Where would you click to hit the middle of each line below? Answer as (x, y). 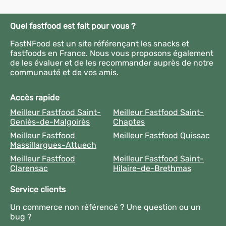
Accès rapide (35, 98)
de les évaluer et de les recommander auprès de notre (112, 63)
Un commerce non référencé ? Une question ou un (105, 207)
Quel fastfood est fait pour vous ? (73, 26)
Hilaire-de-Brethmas (152, 168)
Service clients (38, 189)
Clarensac (29, 168)
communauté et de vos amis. (64, 72)
